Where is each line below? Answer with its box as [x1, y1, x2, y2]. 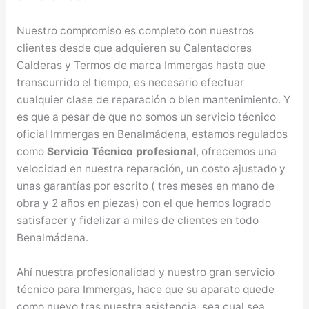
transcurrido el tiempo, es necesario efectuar [16, 75, 244, 89]
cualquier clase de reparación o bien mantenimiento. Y [16, 92, 290, 106]
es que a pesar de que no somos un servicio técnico [16, 110, 276, 123]
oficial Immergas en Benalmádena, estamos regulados [16, 127, 288, 141]
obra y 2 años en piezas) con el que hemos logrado [16, 196, 271, 210]
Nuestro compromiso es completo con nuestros [16, 23, 254, 37]
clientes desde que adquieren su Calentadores [16, 41, 252, 54]
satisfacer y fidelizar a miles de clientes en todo [16, 213, 259, 227]
